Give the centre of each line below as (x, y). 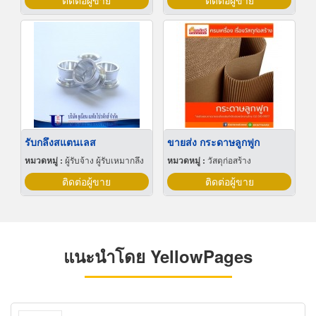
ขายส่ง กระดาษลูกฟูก (213, 142)
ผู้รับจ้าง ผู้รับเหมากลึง (104, 160)
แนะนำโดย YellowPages (158, 256)
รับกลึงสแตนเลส (60, 142)
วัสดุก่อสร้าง (229, 160)
